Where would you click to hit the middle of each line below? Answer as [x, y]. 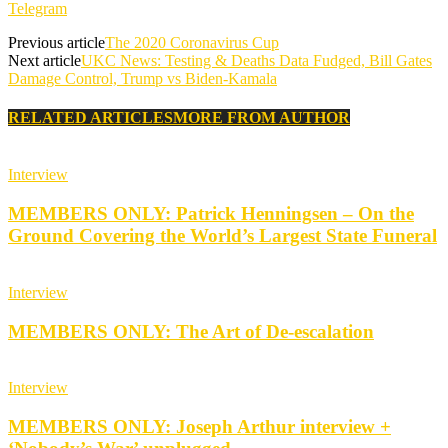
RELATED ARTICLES [90, 118]
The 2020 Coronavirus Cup [192, 42]
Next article [44, 60]
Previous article [56, 42]
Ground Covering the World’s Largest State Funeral [222, 236]
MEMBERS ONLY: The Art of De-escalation [191, 331]
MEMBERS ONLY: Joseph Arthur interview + [199, 426]
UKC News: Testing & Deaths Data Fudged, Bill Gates [256, 60]
